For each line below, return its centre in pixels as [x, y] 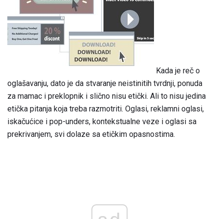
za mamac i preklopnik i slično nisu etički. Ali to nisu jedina [107, 96]
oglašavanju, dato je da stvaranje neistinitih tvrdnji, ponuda [105, 83]
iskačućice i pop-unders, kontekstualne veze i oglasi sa [102, 121]
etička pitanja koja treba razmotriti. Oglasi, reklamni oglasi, [106, 109]
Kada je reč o [177, 70]
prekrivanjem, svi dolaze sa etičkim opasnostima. [91, 134]
